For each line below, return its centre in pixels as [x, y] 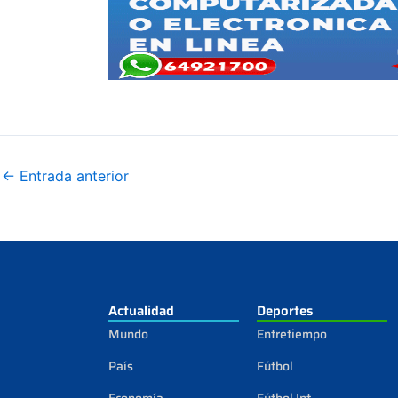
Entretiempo [292, 334]
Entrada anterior [72, 175]
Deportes [285, 310]
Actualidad [141, 310]
